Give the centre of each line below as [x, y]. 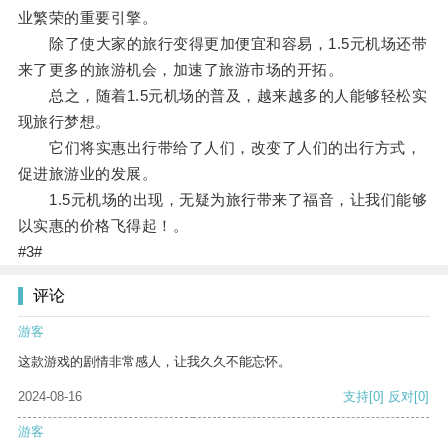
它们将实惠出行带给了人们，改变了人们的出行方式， [219, 148]
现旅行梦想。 [64, 122]
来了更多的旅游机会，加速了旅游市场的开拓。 [180, 70]
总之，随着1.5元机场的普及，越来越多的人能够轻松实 [222, 96]
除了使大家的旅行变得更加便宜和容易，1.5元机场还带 [222, 44]
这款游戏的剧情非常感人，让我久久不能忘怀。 [154, 362]
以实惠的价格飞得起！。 [103, 226]
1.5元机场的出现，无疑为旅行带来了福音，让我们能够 [222, 200]
